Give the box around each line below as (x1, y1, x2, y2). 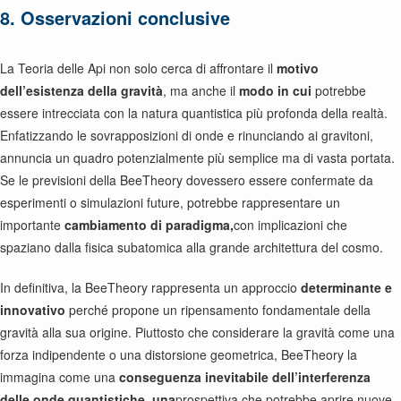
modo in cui (239, 81, 311, 99)
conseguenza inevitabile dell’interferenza (119, 368, 371, 386)
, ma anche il (163, 81, 239, 99)
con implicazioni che (234, 216, 347, 234)
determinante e (301, 278, 392, 296)
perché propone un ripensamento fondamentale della (65, 301, 371, 319)
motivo (277, 59, 319, 77)
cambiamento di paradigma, (64, 216, 234, 234)
